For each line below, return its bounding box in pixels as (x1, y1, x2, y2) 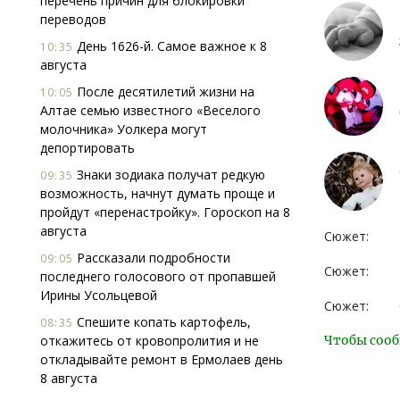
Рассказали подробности (73, 249, 230, 266)
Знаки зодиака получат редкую (73, 166, 265, 183)
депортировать (40, 139, 135, 156)
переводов (40, 11, 106, 28)
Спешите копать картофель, (73, 313, 251, 330)
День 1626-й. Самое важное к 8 (73, 37, 267, 54)
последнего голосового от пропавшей (40, 268, 276, 285)
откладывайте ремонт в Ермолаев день (40, 351, 283, 368)
